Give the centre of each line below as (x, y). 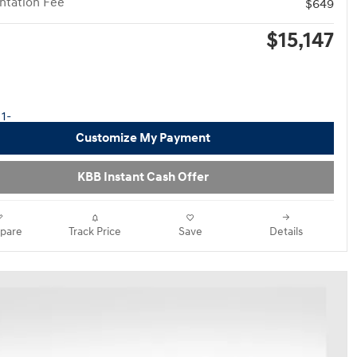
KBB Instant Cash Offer (143, 177)
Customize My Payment (143, 138)
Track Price (95, 232)
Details (286, 232)
